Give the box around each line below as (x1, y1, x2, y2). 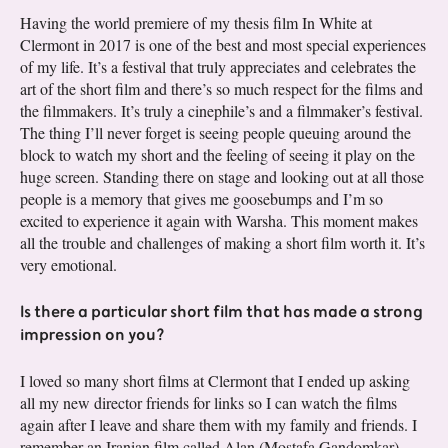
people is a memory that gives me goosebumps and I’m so (20, 187, 383, 209)
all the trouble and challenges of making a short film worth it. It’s (20, 231, 425, 253)
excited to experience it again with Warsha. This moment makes (20, 209, 418, 231)
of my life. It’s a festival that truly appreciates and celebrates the (20, 55, 416, 77)
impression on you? (20, 320, 165, 349)
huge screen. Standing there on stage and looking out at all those (20, 165, 424, 187)
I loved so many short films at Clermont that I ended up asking (20, 369, 410, 391)
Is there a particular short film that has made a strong (20, 297, 423, 326)
